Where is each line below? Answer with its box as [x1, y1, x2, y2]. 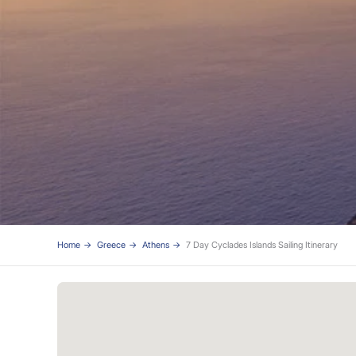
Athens [142, 239, 169, 251]
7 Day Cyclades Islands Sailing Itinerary [186, 239, 338, 251]
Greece [97, 239, 126, 251]
